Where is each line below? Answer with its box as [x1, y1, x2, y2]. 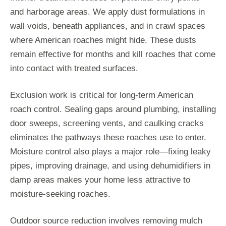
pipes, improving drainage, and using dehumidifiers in [10, 160, 210, 171]
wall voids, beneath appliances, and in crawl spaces [10, 21, 205, 31]
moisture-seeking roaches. [10, 189, 110, 199]
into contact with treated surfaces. [10, 63, 138, 73]
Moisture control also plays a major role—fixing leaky [10, 146, 211, 156]
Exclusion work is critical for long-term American [10, 90, 193, 100]
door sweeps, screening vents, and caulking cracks [10, 118, 204, 128]
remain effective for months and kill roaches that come [10, 49, 215, 59]
